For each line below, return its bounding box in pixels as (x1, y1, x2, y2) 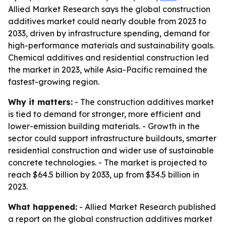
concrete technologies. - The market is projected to (8, 157, 207, 167)
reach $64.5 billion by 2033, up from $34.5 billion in (8, 169, 199, 180)
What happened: (8, 202, 77, 212)
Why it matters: (8, 97, 73, 107)
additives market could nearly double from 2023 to (8, 16, 206, 26)
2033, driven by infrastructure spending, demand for (8, 28, 210, 38)
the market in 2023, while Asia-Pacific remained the (8, 65, 207, 75)
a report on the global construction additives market (8, 214, 212, 224)
